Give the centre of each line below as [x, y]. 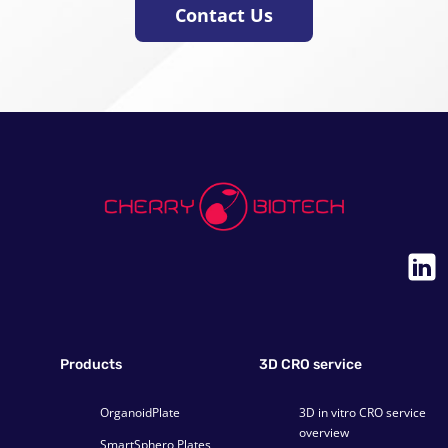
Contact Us [224, 15]
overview [324, 433]
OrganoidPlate [140, 413]
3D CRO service [310, 365]
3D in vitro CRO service [362, 413]
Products [91, 365]
